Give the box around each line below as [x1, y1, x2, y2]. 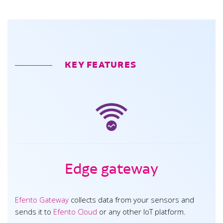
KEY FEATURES [65, 59, 137, 70]
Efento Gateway [15, 195, 69, 205]
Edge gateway [65, 160, 158, 178]
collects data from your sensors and [69, 195, 194, 205]
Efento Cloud [53, 207, 99, 217]
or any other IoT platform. [99, 207, 186, 217]
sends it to [15, 207, 53, 217]
